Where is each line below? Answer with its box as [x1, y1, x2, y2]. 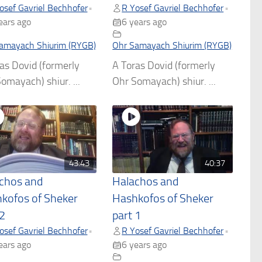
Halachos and [112, 175, 179, 189]
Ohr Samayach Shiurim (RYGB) [112, 40, 232, 51]
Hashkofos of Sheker [112, 192, 214, 206]
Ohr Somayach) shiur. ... [112, 75, 216, 88]
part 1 [112, 209, 142, 223]
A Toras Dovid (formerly [112, 59, 216, 73]
